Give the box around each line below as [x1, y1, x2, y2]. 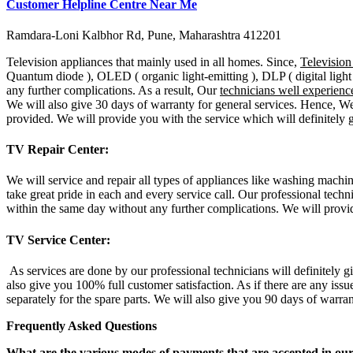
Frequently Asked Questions [6, 318, 157, 333]
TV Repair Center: [6, 143, 109, 157]
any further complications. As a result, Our [6, 83, 220, 97]
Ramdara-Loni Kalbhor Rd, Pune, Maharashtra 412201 [6, 28, 281, 42]
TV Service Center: [6, 232, 110, 247]
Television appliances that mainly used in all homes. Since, [6, 54, 300, 69]
